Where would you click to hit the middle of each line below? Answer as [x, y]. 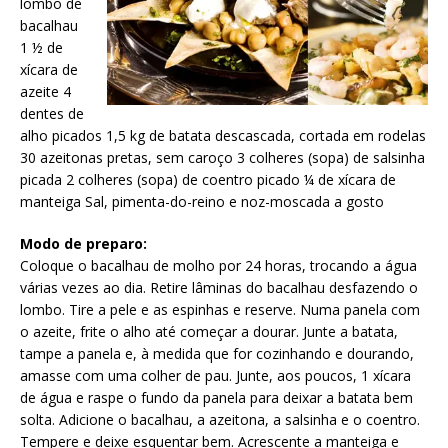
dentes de [52, 114]
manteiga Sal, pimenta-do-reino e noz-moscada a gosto [202, 202]
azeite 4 [45, 92]
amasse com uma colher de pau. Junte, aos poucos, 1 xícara [215, 376]
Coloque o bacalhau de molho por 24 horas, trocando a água [218, 266]
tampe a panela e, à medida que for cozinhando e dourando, [217, 354]
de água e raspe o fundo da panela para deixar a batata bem [216, 398]
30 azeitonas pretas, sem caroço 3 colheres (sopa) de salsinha [222, 158]
